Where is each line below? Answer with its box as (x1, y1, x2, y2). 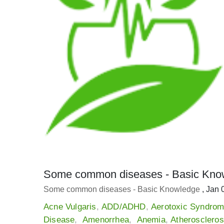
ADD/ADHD (101, 202, 146, 212)
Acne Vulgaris (43, 202, 96, 212)
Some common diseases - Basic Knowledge (43, 185, 202, 194)
